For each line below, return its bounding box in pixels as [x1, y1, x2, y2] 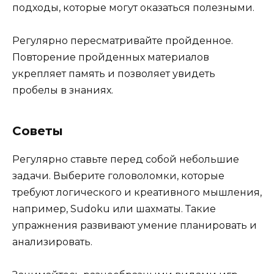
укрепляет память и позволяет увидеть [12, 67, 215, 80]
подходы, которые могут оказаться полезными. [12, 1, 254, 13]
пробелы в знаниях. [12, 84, 113, 96]
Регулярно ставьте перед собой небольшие [12, 153, 239, 165]
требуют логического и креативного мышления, [12, 186, 262, 198]
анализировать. [12, 235, 92, 248]
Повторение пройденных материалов [12, 51, 209, 63]
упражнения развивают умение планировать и [12, 219, 257, 231]
